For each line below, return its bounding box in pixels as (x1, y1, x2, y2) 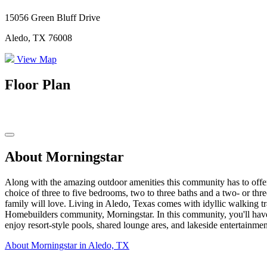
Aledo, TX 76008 (5, 33, 72, 44)
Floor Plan (5, 77, 70, 93)
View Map (14, 54, 57, 65)
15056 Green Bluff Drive (5, 13, 100, 23)
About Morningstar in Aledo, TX (5, 240, 129, 250)
